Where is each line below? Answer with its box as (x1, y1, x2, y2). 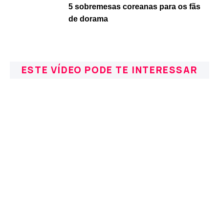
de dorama (68, 15, 108, 23)
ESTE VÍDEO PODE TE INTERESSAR (21, 64, 198, 76)
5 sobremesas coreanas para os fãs (68, 2, 200, 11)
